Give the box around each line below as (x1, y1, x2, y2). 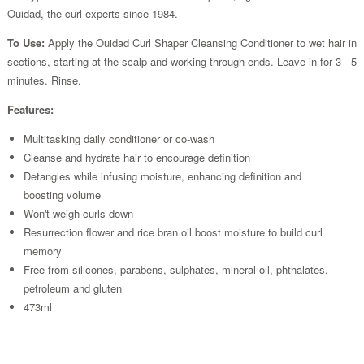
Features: (6, 101, 54, 117)
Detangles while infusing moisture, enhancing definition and (23, 167, 301, 184)
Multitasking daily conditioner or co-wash (23, 130, 214, 146)
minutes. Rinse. (6, 71, 81, 88)
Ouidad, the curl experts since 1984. (6, 5, 178, 21)
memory (23, 242, 62, 258)
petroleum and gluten (23, 279, 122, 296)
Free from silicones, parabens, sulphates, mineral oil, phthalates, (23, 261, 328, 277)
